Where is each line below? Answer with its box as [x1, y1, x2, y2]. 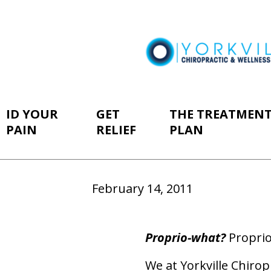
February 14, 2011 [92, 180, 193, 197]
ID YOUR [5, 106, 58, 122]
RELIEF [96, 122, 137, 138]
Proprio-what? [145, 229, 226, 246]
